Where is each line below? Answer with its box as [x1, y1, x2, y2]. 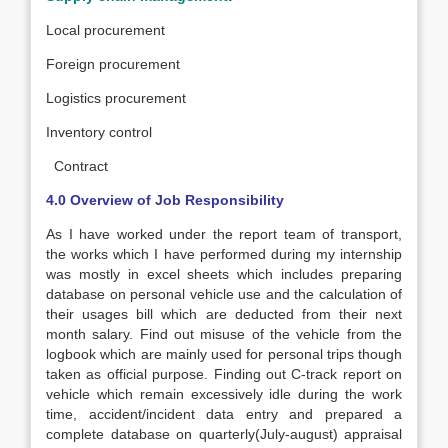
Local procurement [46, 22, 165, 38]
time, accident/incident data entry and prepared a [46, 406, 402, 422]
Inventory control [46, 124, 152, 140]
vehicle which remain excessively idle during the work [46, 386, 402, 402]
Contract [46, 158, 108, 174]
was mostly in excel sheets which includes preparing [46, 266, 402, 282]
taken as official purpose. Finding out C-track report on [46, 366, 402, 382]
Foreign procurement [46, 56, 180, 72]
